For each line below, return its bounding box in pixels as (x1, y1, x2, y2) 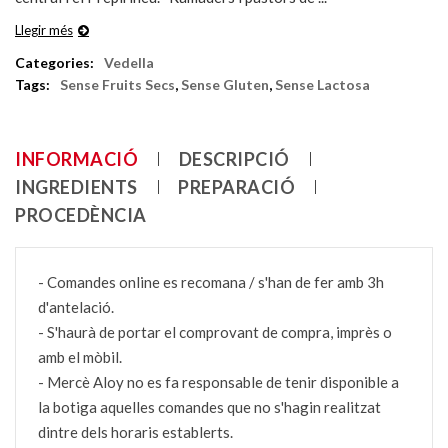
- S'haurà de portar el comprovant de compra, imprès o (38, 322, 392, 341)
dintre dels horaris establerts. (38, 422, 233, 441)
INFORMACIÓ (15, 147, 138, 170)
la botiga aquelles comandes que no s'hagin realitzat (38, 397, 381, 416)
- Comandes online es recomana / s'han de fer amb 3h (38, 272, 384, 291)
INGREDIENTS (15, 175, 138, 198)
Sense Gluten (181, 75, 269, 93)
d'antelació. (38, 297, 114, 316)
